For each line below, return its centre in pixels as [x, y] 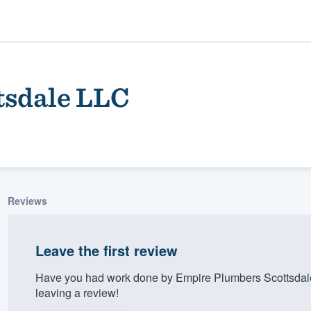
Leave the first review [106, 250]
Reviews [27, 200]
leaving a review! [77, 292]
